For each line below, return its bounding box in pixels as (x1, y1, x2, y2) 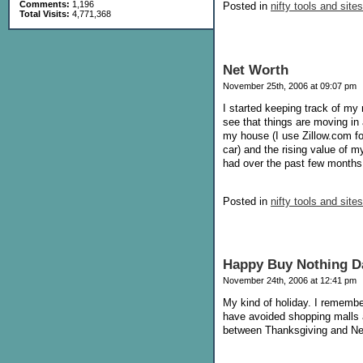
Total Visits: (19, 9, 70, 19)
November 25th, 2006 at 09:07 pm (223, 80, 357, 91)
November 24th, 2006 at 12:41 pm (223, 275, 357, 286)
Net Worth (223, 62, 288, 78)
